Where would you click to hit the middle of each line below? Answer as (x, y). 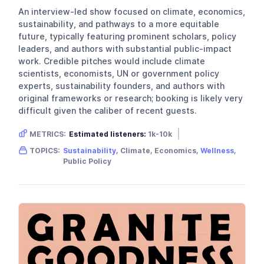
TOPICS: (45, 151)
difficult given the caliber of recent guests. (108, 111)
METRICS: (48, 134)
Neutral (134, 147)
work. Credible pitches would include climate (112, 62)
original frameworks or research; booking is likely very (131, 99)
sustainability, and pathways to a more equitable (119, 24)
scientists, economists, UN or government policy (119, 74)
